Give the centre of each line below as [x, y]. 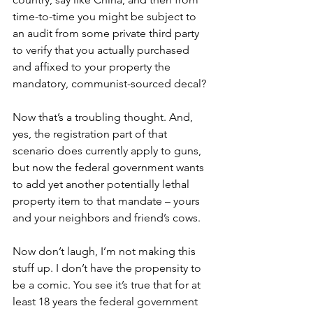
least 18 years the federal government [107, 301]
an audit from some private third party [107, 33]
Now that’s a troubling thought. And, [104, 117]
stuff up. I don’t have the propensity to [108, 268]
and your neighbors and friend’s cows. [107, 218]
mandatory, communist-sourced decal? [109, 83]
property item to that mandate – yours [108, 201]
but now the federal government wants [110, 167]
